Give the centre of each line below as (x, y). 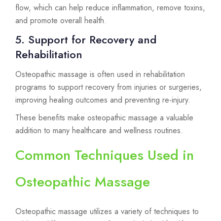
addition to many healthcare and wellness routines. (99, 131)
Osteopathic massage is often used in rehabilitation (100, 74)
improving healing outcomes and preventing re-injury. (103, 100)
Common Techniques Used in (105, 155)
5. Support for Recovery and (86, 40)
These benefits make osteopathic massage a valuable (104, 118)
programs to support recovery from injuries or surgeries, (109, 87)
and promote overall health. (61, 21)
